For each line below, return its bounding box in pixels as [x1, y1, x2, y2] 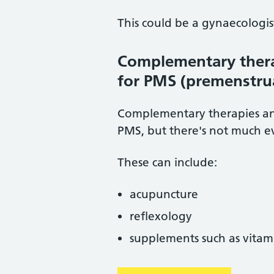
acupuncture [130, 187, 198, 201]
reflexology [130, 209, 192, 223]
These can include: [117, 155, 217, 169]
